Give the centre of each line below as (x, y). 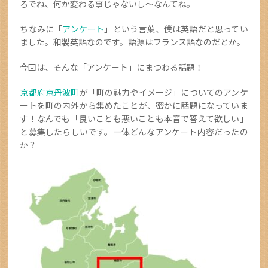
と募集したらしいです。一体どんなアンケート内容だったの (134, 131)
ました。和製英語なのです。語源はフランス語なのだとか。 (133, 42)
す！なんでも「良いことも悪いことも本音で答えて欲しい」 (134, 118)
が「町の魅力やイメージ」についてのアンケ (164, 92)
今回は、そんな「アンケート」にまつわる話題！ (112, 67)
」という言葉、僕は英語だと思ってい (176, 28)
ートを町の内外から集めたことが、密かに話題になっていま (134, 105)
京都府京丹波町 (50, 92)
